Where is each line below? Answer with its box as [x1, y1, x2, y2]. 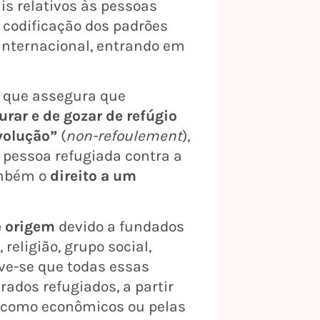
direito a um [50, 167, 136, 185]
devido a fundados [55, 217, 184, 235]
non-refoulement [66, 127, 182, 145]
